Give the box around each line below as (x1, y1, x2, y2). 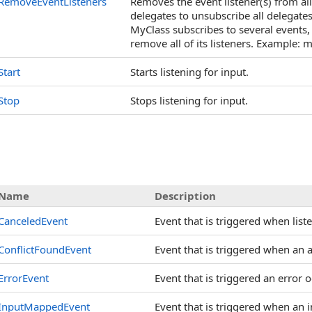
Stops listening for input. (130, 93, 248, 107)
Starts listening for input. (130, 65, 249, 79)
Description (155, 189, 216, 203)
